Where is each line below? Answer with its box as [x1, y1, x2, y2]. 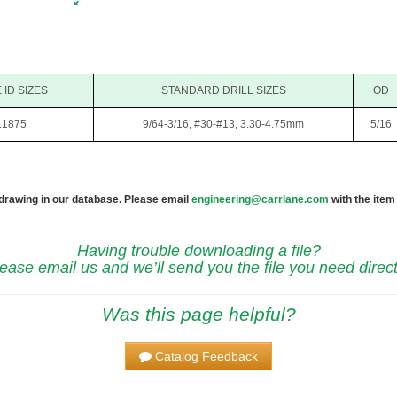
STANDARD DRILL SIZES [160, 84, 286, 97]
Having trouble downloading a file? [76, 242, 321, 261]
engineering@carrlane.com [191, 193, 329, 206]
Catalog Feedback [155, 349, 258, 364]
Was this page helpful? [101, 304, 296, 325]
